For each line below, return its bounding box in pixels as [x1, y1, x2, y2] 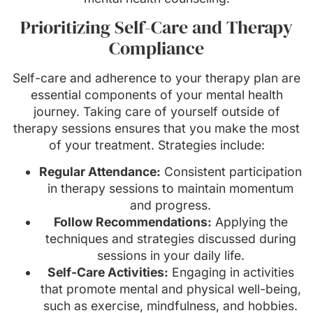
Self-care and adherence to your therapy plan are [13, 71, 300, 86]
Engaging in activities [168, 265, 294, 280]
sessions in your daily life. [96, 248, 245, 263]
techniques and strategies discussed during [45, 231, 296, 247]
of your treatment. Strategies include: [48, 138, 265, 153]
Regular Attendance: [39, 164, 161, 180]
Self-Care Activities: [47, 265, 168, 280]
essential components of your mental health [30, 87, 283, 103]
